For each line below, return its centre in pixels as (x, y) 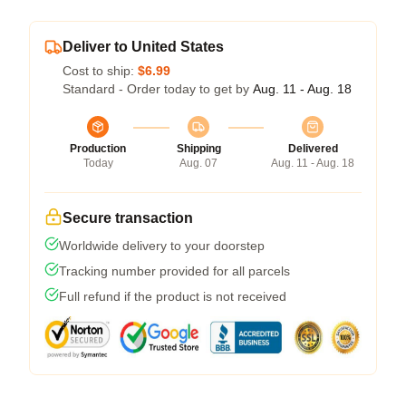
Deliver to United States (143, 47)
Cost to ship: (100, 71)
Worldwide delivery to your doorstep (162, 246)
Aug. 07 (198, 163)
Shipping (198, 149)
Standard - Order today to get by (158, 89)
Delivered (313, 149)
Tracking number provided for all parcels (174, 271)
